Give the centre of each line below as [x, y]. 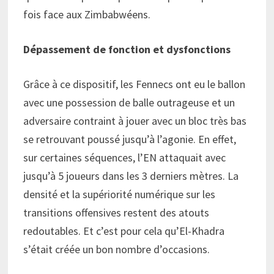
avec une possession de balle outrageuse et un [129, 102]
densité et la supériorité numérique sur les [119, 194]
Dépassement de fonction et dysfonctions [127, 49]
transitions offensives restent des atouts [116, 212]
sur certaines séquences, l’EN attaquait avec [124, 157]
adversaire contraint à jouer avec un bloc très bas [135, 120]
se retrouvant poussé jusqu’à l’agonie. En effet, [129, 139]
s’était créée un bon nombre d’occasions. [116, 249]
